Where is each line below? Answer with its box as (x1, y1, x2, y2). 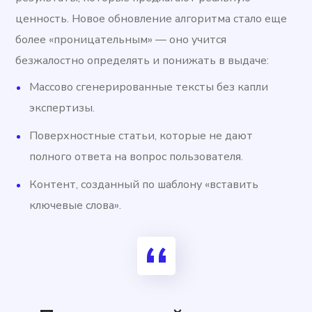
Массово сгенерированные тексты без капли (29, 79, 269, 95)
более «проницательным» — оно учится (15, 32, 227, 48)
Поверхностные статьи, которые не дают (29, 128, 253, 144)
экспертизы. (29, 100, 95, 116)
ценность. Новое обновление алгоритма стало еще (15, 11, 288, 27)
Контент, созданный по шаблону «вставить (29, 177, 259, 193)
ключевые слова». (29, 198, 122, 214)
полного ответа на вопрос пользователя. (29, 149, 244, 165)
